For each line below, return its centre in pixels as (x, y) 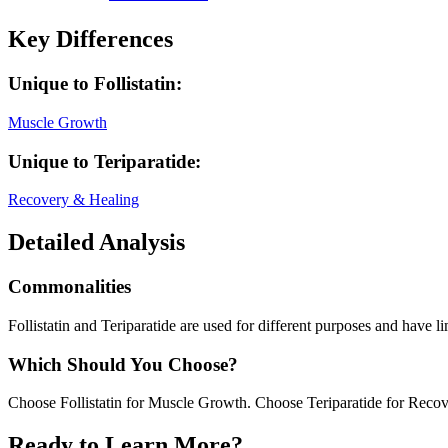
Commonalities (69, 287)
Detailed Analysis (96, 242)
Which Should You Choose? (123, 364)
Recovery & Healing (73, 200)
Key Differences (90, 39)
